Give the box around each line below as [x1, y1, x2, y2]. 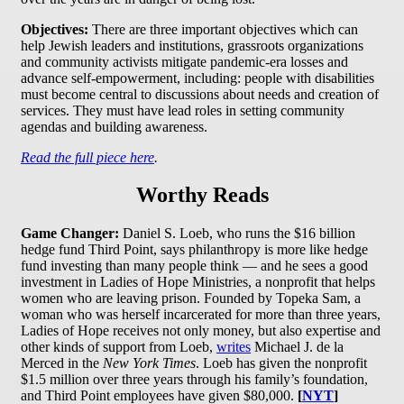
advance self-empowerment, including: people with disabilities [21, 69, 374, 86]
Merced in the [21, 355, 103, 372]
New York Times [103, 355, 196, 372]
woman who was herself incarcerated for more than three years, [21, 307, 381, 323]
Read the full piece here [21, 149, 154, 165]
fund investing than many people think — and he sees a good [21, 258, 368, 274]
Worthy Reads [135, 183, 269, 207]
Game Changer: [21, 225, 119, 242]
